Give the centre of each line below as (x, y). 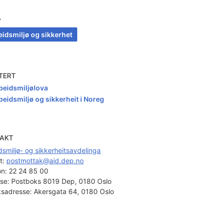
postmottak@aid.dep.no (45, 160)
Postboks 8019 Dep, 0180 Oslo (61, 181)
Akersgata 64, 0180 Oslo (73, 191)
